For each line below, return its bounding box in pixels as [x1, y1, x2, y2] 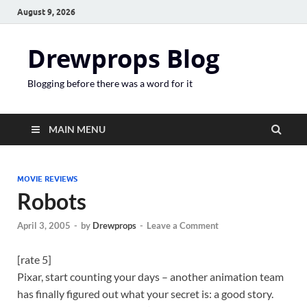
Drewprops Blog [27, 42, 219, 75]
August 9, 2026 [17, 6, 75, 17]
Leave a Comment [147, 220, 219, 232]
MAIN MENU [49, 123, 106, 135]
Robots [17, 188, 86, 214]
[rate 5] [17, 253, 51, 267]
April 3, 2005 [17, 220, 71, 232]
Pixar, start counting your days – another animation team [17, 270, 284, 284]
